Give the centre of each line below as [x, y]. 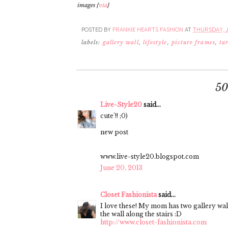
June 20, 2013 [121, 167]
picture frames [193, 42]
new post [114, 132]
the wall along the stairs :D [141, 214]
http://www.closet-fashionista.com [153, 222]
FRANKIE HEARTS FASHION [148, 30]
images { [88, 5]
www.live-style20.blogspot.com [150, 156]
